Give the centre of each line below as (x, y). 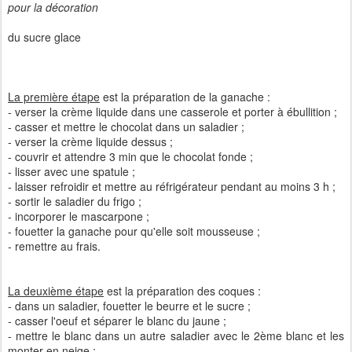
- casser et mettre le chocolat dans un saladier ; (126, 126)
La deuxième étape (56, 291)
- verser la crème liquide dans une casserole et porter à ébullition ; (172, 112)
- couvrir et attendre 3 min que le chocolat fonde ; (130, 156)
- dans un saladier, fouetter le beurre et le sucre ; (129, 306)
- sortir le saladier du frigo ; (75, 201)
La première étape (54, 97)
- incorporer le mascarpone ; (79, 216)
